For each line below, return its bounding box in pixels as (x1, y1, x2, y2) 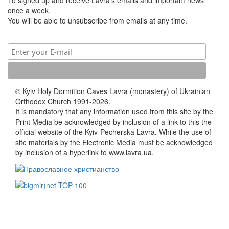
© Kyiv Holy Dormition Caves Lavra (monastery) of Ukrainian (15, 85, 210, 96)
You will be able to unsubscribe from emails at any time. (8, 15, 187, 26)
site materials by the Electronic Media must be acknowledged (15, 136, 213, 147)
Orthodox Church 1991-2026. (15, 96, 110, 106)
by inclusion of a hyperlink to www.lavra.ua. (15, 147, 154, 157)
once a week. (8, 5, 51, 15)
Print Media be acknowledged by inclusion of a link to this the (15, 116, 212, 127)
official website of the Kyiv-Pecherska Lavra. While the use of (15, 126, 211, 137)
